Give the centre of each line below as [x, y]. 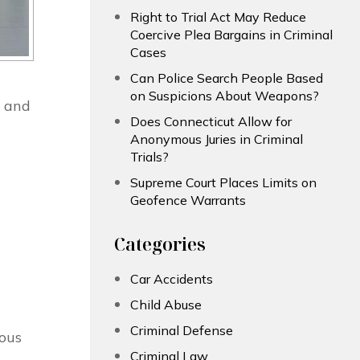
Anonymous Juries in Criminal [217, 139]
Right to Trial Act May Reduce [218, 17]
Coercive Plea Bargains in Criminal [231, 35]
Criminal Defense [182, 331]
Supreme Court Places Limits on [223, 183]
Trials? [149, 157]
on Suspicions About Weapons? [225, 96]
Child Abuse [166, 305]
